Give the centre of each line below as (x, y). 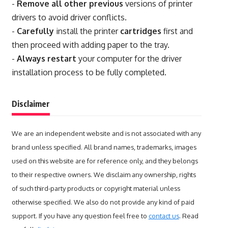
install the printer (87, 31)
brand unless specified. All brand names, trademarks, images (104, 147)
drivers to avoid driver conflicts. (69, 17)
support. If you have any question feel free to (80, 216)
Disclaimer (31, 104)
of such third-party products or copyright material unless (96, 188)
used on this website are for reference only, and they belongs (105, 161)
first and (177, 31)
